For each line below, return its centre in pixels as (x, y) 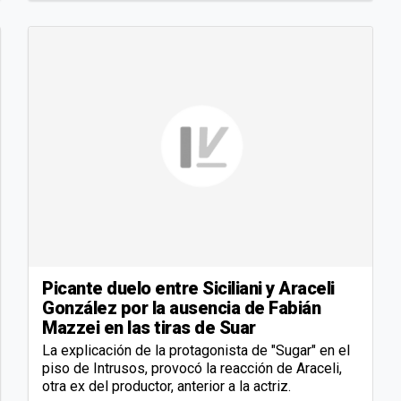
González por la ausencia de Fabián (181, 308)
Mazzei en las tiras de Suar (149, 328)
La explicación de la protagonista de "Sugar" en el (196, 351)
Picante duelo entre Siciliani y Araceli (188, 289)
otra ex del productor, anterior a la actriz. (166, 387)
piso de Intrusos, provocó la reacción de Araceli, (192, 369)
